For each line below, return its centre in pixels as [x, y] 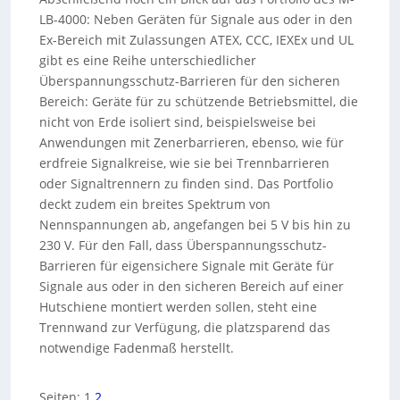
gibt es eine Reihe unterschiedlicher [148, 60]
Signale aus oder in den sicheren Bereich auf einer [192, 286]
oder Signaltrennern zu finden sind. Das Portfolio [187, 183]
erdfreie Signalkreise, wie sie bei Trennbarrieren [185, 163]
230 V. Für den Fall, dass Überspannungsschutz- [183, 245]
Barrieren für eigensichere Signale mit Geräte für [187, 266]
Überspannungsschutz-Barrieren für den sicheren [190, 81]
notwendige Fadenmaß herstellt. [137, 348]
